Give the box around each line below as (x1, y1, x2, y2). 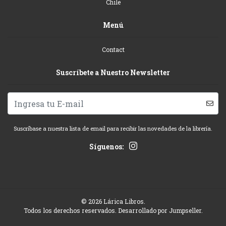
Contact (101, 45, 125, 53)
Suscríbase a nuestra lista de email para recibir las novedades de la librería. (14, 125, 212, 132)
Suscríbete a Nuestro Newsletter (56, 68, 170, 77)
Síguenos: (89, 142, 124, 151)
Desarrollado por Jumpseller (118, 206, 201, 214)
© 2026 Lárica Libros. (81, 197, 145, 205)
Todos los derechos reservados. (23, 206, 118, 214)
